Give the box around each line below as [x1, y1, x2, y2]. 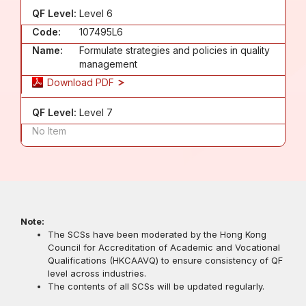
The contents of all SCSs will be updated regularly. [48, 280, 264, 292]
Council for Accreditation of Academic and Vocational [48, 241, 280, 253]
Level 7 [79, 106, 113, 118]
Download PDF [47, 76, 117, 88]
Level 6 [79, 7, 113, 19]
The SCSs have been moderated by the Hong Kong [48, 228, 266, 240]
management [79, 57, 137, 70]
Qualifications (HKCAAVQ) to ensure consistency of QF [48, 254, 283, 266]
